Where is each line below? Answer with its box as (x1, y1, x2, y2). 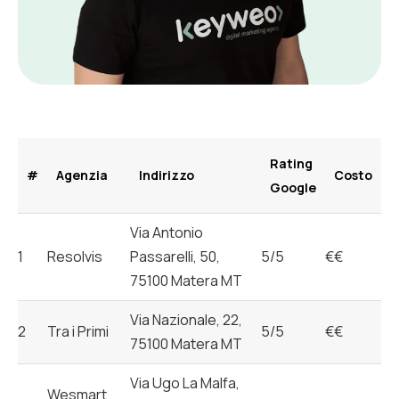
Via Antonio (130, 222, 203, 242)
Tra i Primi (47, 321, 109, 341)
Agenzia (56, 166, 108, 183)
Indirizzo (139, 166, 194, 183)
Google (270, 178, 316, 196)
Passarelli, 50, (130, 246, 220, 266)
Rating (270, 154, 313, 172)
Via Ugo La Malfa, (130, 372, 240, 393)
